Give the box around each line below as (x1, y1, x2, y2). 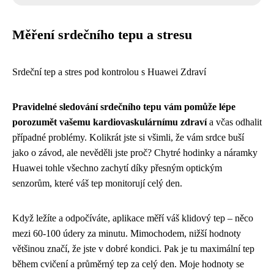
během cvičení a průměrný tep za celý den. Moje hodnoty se (12, 258, 244, 269)
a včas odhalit (207, 116, 262, 127)
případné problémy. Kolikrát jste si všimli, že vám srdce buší (12, 131, 244, 143)
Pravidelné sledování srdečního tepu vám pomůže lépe (12, 101, 235, 112)
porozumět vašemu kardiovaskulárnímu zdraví (12, 116, 207, 127)
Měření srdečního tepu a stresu (12, 27, 192, 42)
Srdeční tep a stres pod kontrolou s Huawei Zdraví (12, 66, 206, 77)
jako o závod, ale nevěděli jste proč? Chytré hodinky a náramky (12, 147, 257, 158)
